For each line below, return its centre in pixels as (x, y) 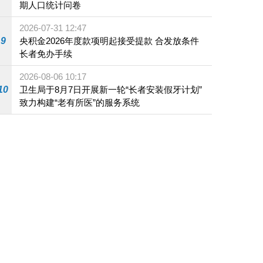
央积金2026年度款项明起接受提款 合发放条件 (87, 41)
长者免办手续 (46, 53)
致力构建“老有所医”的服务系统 (80, 102)
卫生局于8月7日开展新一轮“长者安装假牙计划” (111, 89)
